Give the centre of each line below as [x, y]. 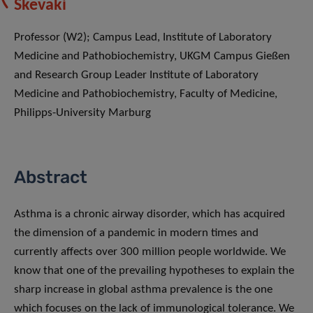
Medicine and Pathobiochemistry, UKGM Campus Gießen [152, 57]
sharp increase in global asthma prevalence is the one [143, 290]
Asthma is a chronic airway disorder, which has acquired [150, 214]
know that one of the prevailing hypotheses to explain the [154, 271]
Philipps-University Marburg [82, 113]
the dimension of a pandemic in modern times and [136, 233]
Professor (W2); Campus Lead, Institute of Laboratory [143, 38]
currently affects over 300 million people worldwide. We [150, 252]
